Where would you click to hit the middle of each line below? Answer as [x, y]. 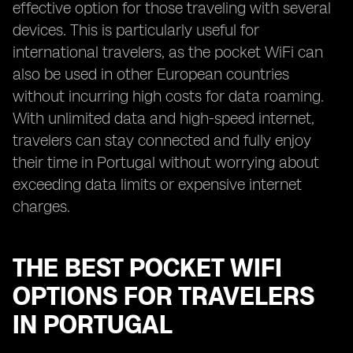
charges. [41, 206]
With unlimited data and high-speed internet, [163, 118]
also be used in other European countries [151, 74]
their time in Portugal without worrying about [166, 162]
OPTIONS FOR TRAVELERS [163, 296]
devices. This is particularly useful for [136, 30]
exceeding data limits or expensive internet [157, 184]
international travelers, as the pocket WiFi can [168, 52]
